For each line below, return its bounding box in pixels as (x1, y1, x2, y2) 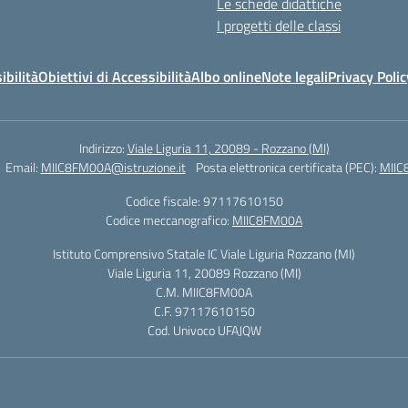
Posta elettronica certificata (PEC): (195, 158, 380, 177)
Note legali (261, 66, 328, 87)
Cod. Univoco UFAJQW (147, 321, 261, 340)
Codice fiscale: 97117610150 (125, 191, 283, 210)
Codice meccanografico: (106, 210, 232, 229)
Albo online (191, 66, 261, 87)
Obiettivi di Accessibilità (38, 66, 191, 87)
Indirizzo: (78, 138, 127, 158)
